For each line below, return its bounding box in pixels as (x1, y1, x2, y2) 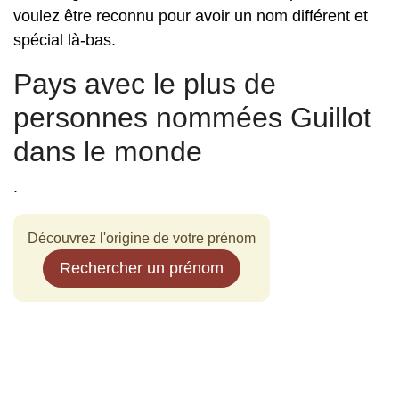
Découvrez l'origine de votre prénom (28, 231, 256, 246)
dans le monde (13, 135, 202, 167)
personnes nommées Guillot (13, 102, 371, 134)
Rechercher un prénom (60, 259, 224, 277)
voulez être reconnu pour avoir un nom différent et (13, 7, 368, 25)
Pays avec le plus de (13, 68, 276, 100)
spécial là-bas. (13, 31, 116, 49)
